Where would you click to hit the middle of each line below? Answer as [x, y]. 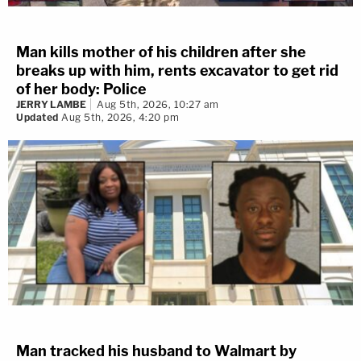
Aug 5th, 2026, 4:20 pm [118, 118]
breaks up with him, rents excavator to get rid [177, 71]
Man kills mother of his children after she [161, 52]
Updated [37, 118]
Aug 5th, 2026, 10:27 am [158, 105]
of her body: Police [81, 89]
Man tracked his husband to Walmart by [156, 351]
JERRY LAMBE [51, 105]
